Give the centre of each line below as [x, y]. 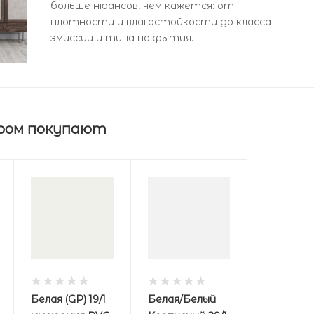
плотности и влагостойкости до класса [161, 21]
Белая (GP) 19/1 [68, 300]
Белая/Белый [182, 300]
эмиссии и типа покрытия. [122, 37]
